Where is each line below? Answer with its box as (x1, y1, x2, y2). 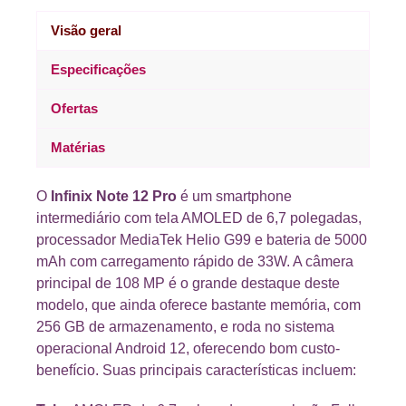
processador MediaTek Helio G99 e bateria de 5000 (36, 232, 367, 248)
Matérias (51, 140, 105, 156)
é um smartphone (177, 188, 292, 205)
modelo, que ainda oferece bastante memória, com (36, 297, 361, 314)
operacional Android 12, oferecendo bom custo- (36, 341, 340, 357)
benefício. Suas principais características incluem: (36, 362, 356, 379)
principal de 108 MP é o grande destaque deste (36, 275, 340, 292)
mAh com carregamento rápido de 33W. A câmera (36, 254, 353, 270)
